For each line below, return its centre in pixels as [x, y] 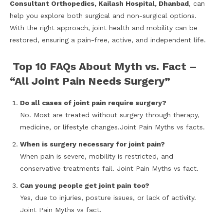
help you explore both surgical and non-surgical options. [103, 16]
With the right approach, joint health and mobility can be [104, 28]
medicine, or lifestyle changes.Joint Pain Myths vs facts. [112, 127]
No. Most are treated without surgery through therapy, [110, 115]
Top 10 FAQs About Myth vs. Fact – [103, 67]
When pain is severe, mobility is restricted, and [97, 156]
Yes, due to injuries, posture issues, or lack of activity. [108, 198]
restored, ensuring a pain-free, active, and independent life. [108, 40]
